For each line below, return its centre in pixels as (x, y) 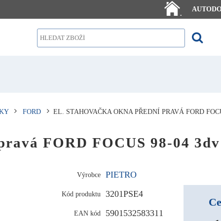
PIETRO (121, 174)
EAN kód (88, 213)
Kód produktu (81, 194)
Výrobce (89, 174)
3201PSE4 (125, 194)
